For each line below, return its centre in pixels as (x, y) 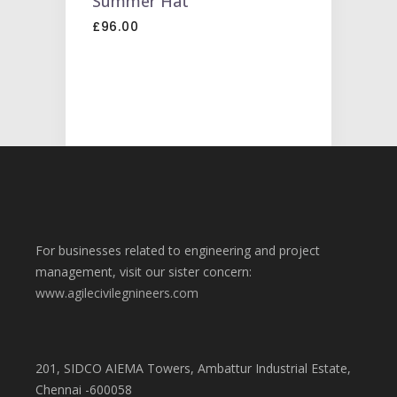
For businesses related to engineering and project (178, 251)
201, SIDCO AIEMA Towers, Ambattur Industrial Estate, (193, 369)
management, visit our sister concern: (144, 272)
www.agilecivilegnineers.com (117, 293)
